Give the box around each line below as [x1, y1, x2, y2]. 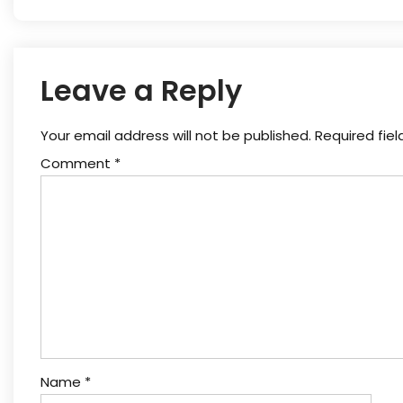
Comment [40, 153, 114, 173]
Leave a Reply [40, 69, 242, 111]
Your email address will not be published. [40, 125, 311, 145]
